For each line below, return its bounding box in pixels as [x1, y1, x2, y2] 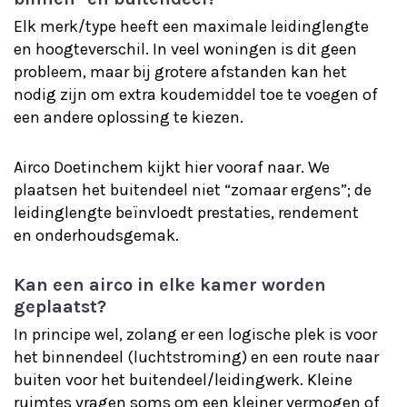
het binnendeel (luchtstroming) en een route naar [14, 347, 379, 367]
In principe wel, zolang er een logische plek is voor [14, 324, 377, 344]
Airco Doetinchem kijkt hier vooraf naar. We [14, 157, 330, 177]
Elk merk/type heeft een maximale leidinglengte [14, 16, 369, 36]
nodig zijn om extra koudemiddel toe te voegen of [14, 84, 378, 104]
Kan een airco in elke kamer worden [14, 274, 326, 295]
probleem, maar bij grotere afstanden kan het [14, 62, 347, 82]
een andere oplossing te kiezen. [14, 107, 243, 127]
